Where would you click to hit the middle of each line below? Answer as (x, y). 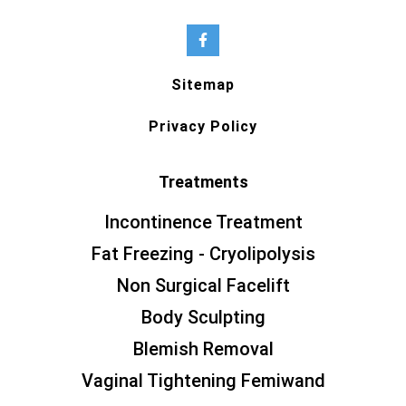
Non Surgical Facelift (203, 285)
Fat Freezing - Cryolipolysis (203, 253)
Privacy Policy (203, 126)
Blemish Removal (203, 348)
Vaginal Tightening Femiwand (203, 380)
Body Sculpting (203, 317)
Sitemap (203, 84)
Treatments (203, 181)
